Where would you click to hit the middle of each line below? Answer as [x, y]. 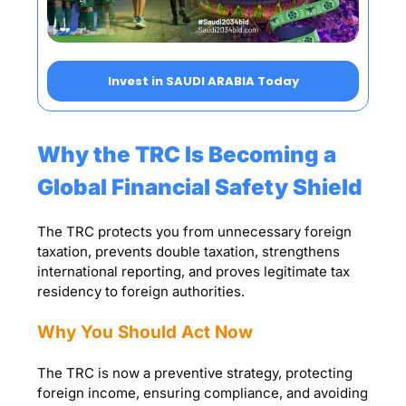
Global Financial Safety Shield [200, 188]
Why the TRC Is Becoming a [187, 155]
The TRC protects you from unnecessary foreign [195, 232]
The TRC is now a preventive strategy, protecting [195, 373]
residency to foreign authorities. [141, 292]
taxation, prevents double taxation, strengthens [189, 252]
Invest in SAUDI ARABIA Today [203, 82]
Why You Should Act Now [145, 333]
